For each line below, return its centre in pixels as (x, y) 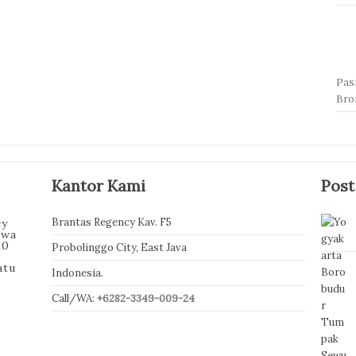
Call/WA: (74, 298)
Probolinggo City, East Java (119, 247)
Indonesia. (77, 273)
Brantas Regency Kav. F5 (111, 222)
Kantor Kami (98, 185)
